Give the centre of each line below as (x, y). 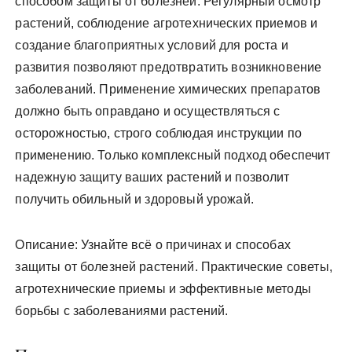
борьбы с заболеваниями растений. (122, 310)
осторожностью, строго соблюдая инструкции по (159, 133)
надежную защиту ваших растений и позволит (152, 177)
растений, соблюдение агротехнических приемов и (167, 23)
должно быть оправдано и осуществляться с (148, 111)
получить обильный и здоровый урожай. (134, 199)
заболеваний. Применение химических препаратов (168, 89)
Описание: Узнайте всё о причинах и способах (153, 244)
